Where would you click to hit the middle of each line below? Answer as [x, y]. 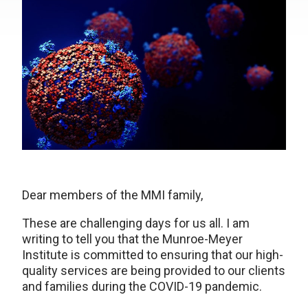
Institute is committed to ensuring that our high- [153, 255]
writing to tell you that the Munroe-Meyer [132, 239]
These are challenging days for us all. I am [136, 223]
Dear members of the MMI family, [112, 195]
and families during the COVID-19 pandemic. [142, 287]
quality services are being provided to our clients [154, 271]
